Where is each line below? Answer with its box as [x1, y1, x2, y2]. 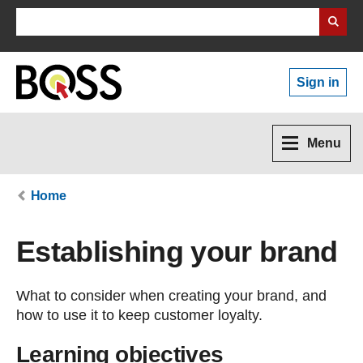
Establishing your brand [16, 235, 338, 268]
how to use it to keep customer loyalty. [16, 307, 263, 323]
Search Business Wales [15, 11, 188, 28]
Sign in [305, 75, 340, 89]
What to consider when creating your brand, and [16, 288, 327, 304]
